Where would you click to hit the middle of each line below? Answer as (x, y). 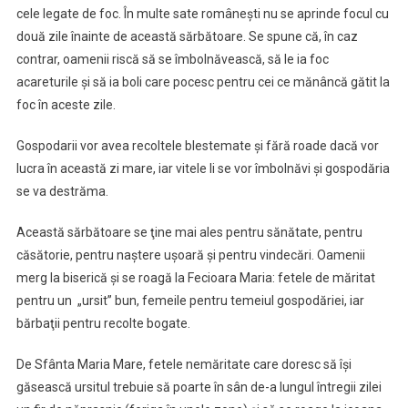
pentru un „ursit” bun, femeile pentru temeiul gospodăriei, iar (190, 301)
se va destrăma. (62, 192)
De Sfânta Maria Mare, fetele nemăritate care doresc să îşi (184, 365)
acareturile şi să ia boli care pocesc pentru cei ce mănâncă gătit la (203, 82)
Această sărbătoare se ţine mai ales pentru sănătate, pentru (189, 233)
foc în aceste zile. (66, 105)
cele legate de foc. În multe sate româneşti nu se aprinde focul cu (202, 14)
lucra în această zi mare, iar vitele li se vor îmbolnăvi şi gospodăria (203, 169)
